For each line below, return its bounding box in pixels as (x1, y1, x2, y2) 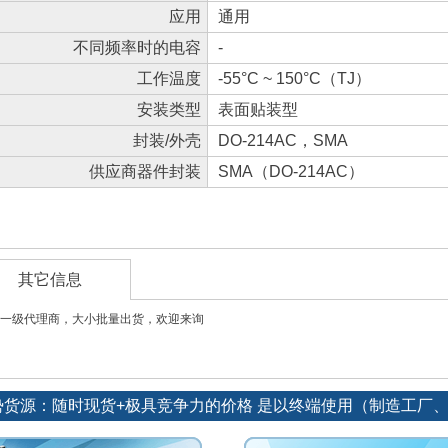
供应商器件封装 (89, 163, 201, 180)
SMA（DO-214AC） (218, 163, 364, 180)
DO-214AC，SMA (218, 132, 348, 149)
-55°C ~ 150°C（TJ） (218, 70, 371, 87)
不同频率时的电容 (73, 39, 201, 56)
